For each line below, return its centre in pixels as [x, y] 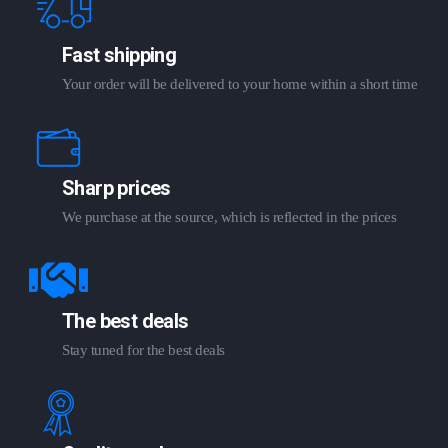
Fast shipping [119, 55]
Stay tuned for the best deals [143, 350]
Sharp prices [116, 188]
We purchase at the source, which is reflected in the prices [229, 217]
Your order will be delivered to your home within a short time [240, 84]
